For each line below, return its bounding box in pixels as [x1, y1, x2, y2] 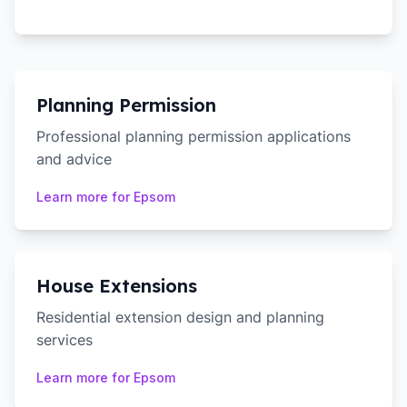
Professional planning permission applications [36, 127, 351, 145]
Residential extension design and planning [36, 308, 324, 326]
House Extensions [36, 274, 197, 297]
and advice [36, 150, 112, 168]
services [36, 331, 93, 349]
